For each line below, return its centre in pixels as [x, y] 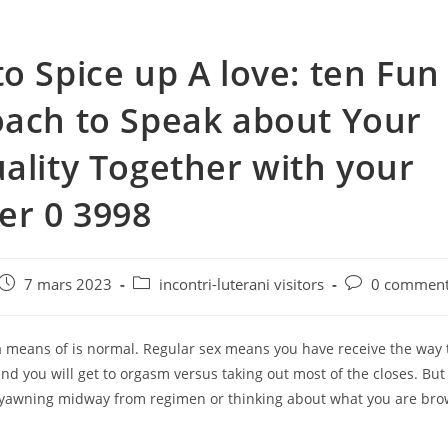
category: [163, 304]
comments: [381, 304]
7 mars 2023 [68, 284]
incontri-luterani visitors [242, 284]
